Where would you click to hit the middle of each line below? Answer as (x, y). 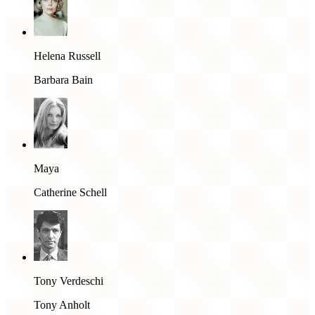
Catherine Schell (70, 192)
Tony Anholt (62, 304)
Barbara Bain (63, 79)
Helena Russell (67, 56)
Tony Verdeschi (69, 281)
